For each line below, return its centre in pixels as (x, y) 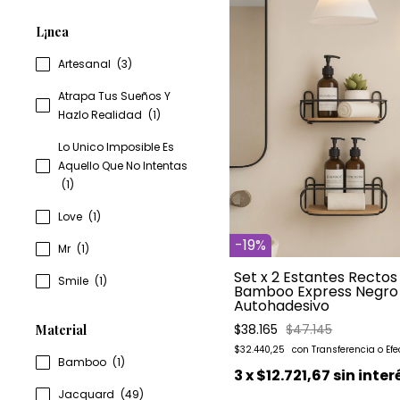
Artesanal (86, 64)
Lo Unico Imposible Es (116, 147)
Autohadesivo (282, 306)
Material (61, 330)
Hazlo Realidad (101, 115)
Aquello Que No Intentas (123, 166)
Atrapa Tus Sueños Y (114, 96)
